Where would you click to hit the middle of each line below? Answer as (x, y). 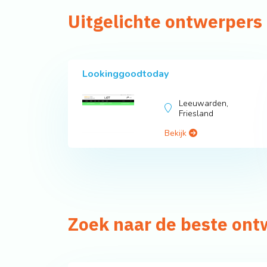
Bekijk (177, 133)
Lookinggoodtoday (125, 74)
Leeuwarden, (204, 104)
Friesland (196, 114)
